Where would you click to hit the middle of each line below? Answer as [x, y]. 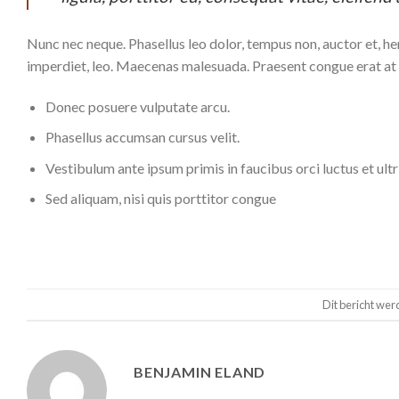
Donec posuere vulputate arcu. [137, 106]
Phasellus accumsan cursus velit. [142, 137]
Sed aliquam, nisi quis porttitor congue [160, 199]
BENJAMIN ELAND [200, 372]
